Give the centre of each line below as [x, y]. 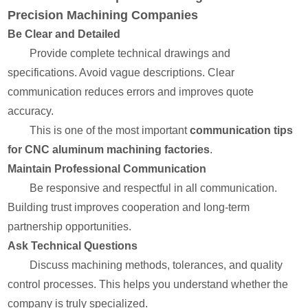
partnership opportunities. [70, 227]
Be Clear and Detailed [64, 34]
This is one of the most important [110, 130]
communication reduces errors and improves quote [131, 92]
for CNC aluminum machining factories [109, 150]
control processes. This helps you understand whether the [148, 284]
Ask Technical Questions [73, 246]
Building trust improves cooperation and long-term [129, 207]
